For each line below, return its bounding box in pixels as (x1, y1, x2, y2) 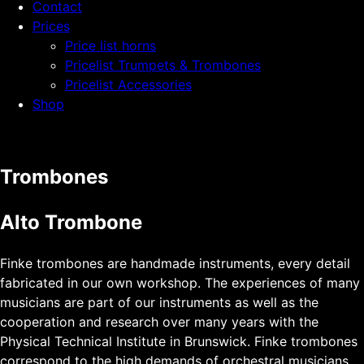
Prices (32, 18, 70, 34)
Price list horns (65, 37, 156, 54)
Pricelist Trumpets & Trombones (65, 57, 261, 73)
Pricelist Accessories (65, 76, 192, 93)
